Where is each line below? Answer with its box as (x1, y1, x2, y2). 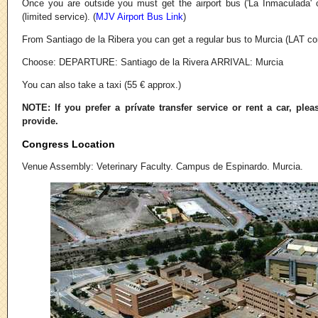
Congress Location (22, 138, 115, 150)
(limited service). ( (22, 11, 96, 23)
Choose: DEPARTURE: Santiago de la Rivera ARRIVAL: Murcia (22, 57, 283, 68)
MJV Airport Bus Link (96, 11, 183, 23)
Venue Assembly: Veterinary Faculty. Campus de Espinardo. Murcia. (22, 160, 303, 172)
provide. (22, 116, 58, 127)
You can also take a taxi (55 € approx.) (22, 79, 181, 91)
